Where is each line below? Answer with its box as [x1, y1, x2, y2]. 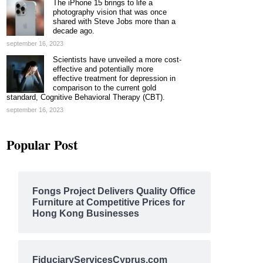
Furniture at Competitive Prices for [32, 197, 185, 207]
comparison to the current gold [53, 83, 156, 92]
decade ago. [53, 26, 95, 35]
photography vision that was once [53, 8, 167, 16]
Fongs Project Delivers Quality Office [32, 186, 195, 196]
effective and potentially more [53, 65, 153, 73]
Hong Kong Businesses [32, 208, 139, 218]
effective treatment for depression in [53, 74, 176, 83]
